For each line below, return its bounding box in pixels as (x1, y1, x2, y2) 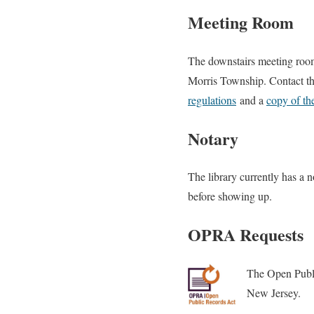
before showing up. (188, 189, 272, 204)
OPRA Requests (188, 222, 303, 247)
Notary (188, 125, 238, 151)
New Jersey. (247, 285, 301, 301)
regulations (188, 92, 236, 107)
